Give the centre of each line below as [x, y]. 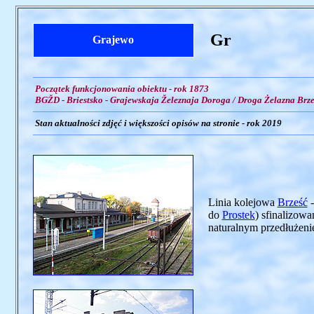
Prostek [238, 215]
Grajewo [113, 40]
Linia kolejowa [243, 202]
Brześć [292, 202]
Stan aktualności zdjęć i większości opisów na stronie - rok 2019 [157, 123]
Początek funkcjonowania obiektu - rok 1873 [121, 89]
